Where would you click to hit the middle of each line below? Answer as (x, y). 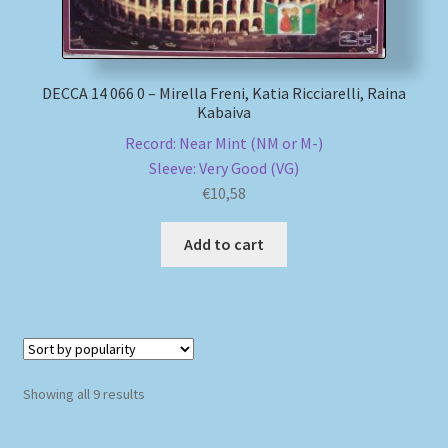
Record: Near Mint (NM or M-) (224, 143)
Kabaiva (224, 112)
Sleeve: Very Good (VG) (224, 168)
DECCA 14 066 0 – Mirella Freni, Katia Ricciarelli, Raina (224, 93)
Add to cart (224, 243)
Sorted (164, 393)
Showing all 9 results (83, 394)
